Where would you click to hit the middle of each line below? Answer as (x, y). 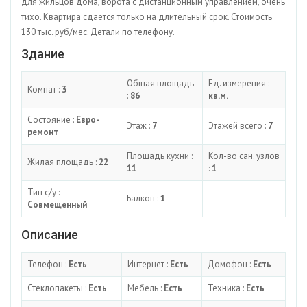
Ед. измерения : (239, 83)
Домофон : (230, 264)
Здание (43, 53)
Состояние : (52, 119)
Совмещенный (57, 204)
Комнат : (45, 89)
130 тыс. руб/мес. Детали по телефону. (98, 32)
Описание (50, 234)
